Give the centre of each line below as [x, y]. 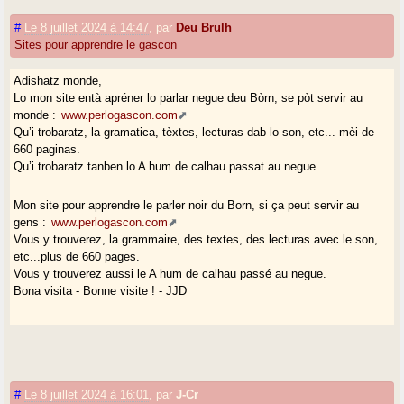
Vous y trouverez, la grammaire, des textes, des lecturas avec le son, [196, 239]
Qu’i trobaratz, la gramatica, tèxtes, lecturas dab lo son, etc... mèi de [194, 132]
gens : [32, 222]
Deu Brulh [204, 27]
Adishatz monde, [58, 80]
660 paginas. [47, 149]
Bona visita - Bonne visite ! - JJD [101, 290]
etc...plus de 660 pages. [77, 256]
